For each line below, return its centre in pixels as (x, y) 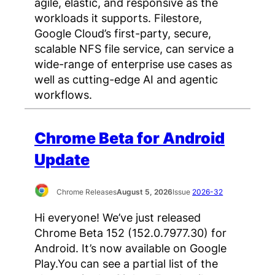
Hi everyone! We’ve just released (118, 218)
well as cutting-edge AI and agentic (126, 79)
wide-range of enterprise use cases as (133, 64)
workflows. (63, 94)
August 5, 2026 (145, 192)
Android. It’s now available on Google (130, 248)
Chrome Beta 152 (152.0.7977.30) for (130, 233)
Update (62, 159)
